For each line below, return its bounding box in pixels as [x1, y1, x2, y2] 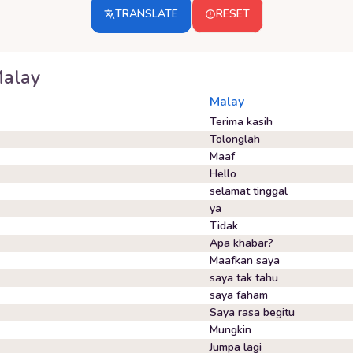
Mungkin [210, 322, 251, 337]
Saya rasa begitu [210, 305, 295, 320]
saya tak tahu [210, 270, 278, 285]
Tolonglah [210, 132, 260, 147]
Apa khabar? [210, 236, 273, 251]
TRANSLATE [114, 6, 178, 21]
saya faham [210, 288, 268, 303]
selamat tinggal [210, 184, 288, 199]
